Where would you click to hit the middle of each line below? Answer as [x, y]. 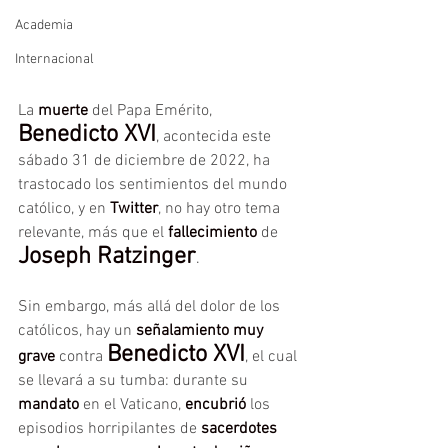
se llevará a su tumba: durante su [135, 381]
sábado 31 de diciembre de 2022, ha [146, 161]
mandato [48, 405]
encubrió [215, 405]
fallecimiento [212, 233]
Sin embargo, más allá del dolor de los [151, 307]
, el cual [273, 357]
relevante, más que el [93, 233]
